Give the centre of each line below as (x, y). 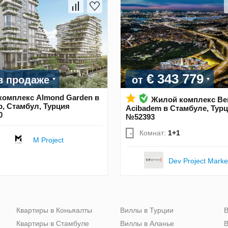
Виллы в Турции (147, 210)
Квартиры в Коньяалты (54, 210)
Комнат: (154, 133)
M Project (49, 140)
